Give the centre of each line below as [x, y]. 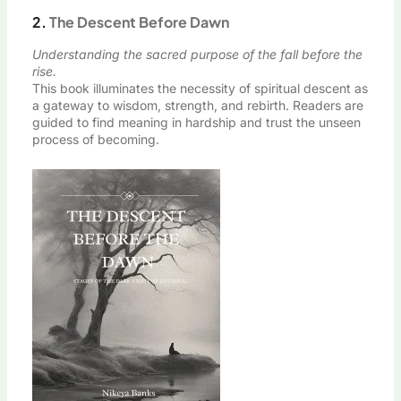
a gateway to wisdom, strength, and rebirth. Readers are [197, 105]
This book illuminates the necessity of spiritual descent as [200, 88]
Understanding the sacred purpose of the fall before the [197, 54]
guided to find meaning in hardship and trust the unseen [196, 122]
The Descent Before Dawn [137, 21]
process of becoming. [95, 139]
